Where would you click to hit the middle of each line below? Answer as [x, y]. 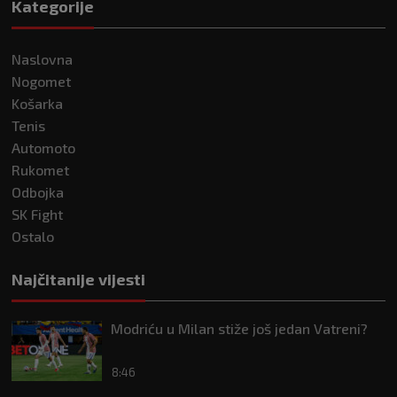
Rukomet [40, 170]
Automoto [43, 148]
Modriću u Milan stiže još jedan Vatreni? [239, 329]
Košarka [37, 104]
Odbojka [38, 192]
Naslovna [42, 59]
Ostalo [33, 237]
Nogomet [41, 82]
